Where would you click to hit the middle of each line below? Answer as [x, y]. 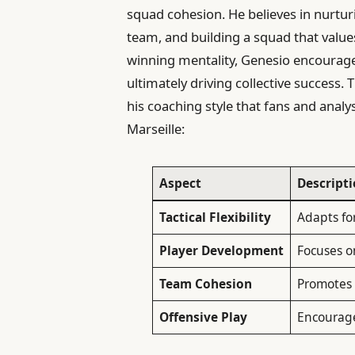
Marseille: [156, 128]
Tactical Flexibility [215, 218]
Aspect [180, 183]
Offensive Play [203, 317]
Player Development [221, 251]
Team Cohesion [205, 284]
